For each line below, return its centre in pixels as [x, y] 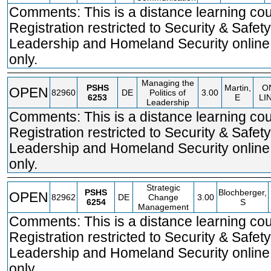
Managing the [168, 83]
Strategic [163, 188]
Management [163, 207]
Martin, [237, 88]
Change [163, 197]
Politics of [168, 93]
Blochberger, [243, 192]
